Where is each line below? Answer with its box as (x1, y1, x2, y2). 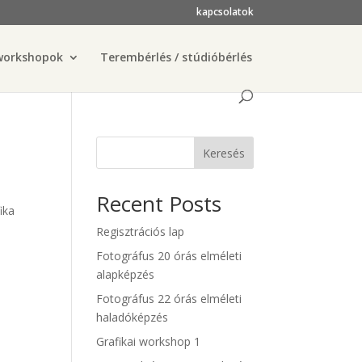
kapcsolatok (196, 5, 254, 19)
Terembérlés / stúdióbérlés (100, 49, 253, 65)
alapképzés (96, 267, 155, 282)
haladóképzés (96, 309, 169, 325)
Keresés (202, 145, 245, 161)
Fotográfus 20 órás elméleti (96, 248, 242, 263)
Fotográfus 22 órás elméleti (96, 291, 242, 306)
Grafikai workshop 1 (96, 334, 201, 349)
